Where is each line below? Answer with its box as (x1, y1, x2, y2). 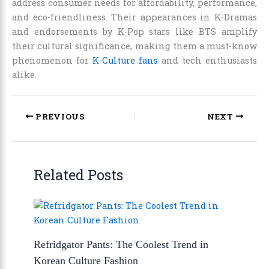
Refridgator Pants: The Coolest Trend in (34, 238, 209, 250)
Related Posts (34, 165, 124, 184)
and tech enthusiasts (158, 54, 257, 66)
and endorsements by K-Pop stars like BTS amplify (12, 25, 257, 37)
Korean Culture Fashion (34, 254, 139, 267)
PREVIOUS (33, 110, 85, 122)
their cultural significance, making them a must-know (12, 40, 257, 52)
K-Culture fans (92, 54, 158, 66)
